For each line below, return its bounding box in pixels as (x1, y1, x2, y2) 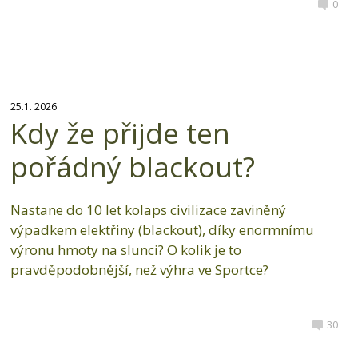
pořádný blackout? (10, 148, 255, 186)
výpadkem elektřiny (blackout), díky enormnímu (10, 221, 314, 240)
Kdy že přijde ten (10, 114, 230, 153)
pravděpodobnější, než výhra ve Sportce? (10, 261, 268, 280)
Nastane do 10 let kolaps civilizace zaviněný (10, 201, 286, 220)
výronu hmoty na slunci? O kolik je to (10, 241, 241, 260)
